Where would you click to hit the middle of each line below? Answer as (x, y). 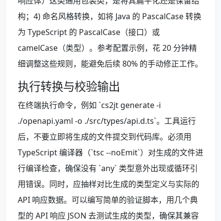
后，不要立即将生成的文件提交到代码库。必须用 (105, 137)
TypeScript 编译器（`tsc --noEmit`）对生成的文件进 (110, 153)
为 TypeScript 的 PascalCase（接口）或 (89, 32)
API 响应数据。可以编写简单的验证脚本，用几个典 (108, 200)
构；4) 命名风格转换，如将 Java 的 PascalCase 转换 (110, 17)
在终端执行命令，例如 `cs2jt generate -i (89, 105)
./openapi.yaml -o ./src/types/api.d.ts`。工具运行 (107, 121)
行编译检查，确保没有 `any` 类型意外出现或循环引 (108, 168)
